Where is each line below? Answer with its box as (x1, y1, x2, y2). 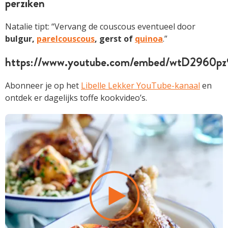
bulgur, (5, 33, 37, 44)
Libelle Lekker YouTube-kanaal (81, 79, 200, 91)
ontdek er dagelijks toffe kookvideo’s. (5, 92, 147, 103)
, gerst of (95, 33, 135, 44)
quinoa (135, 33, 163, 44)
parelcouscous (37, 33, 95, 44)
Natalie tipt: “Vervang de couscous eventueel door (5, 20, 195, 32)
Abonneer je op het (5, 79, 81, 91)
